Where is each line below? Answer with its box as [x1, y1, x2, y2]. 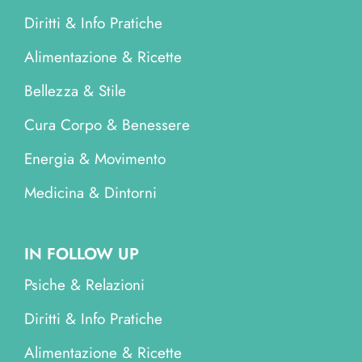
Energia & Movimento [23, 147, 166, 170]
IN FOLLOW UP [23, 242, 139, 266]
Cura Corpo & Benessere [23, 113, 190, 136]
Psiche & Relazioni [23, 273, 145, 296]
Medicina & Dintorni [23, 181, 157, 204]
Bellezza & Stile [23, 79, 126, 102]
